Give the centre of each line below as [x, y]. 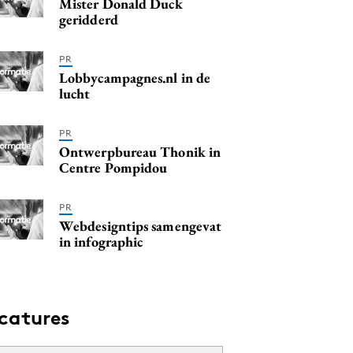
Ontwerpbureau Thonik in [140, 151]
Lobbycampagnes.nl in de [135, 77]
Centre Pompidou [113, 167]
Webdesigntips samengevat [141, 225]
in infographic [101, 241]
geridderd [89, 19]
